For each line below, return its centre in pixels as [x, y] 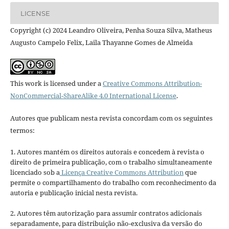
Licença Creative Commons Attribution [121, 173]
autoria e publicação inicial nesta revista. [74, 193]
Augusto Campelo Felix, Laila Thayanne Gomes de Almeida [101, 43]
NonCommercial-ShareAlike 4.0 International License [93, 96]
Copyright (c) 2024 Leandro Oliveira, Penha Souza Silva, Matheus [111, 30]
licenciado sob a [35, 173]
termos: [22, 131]
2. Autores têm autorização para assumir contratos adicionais [106, 213]
